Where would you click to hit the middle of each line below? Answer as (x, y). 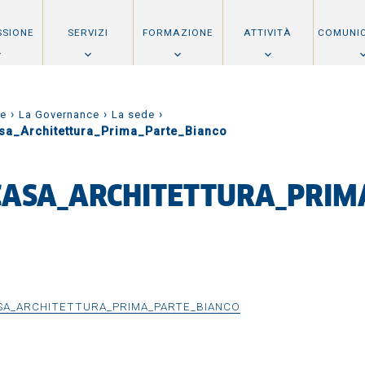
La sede (133, 114)
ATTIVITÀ (268, 32)
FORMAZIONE (178, 32)
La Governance (59, 114)
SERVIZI (88, 32)
